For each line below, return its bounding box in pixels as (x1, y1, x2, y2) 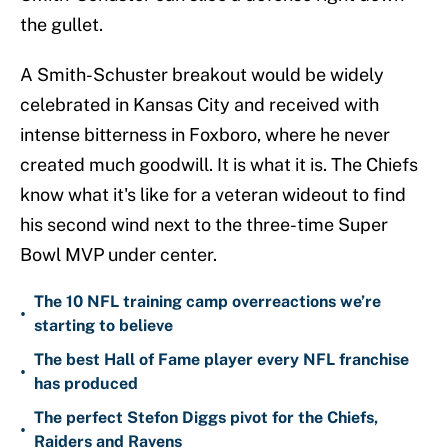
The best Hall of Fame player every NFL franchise (34, 350, 409, 370)
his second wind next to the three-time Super (20, 214, 388, 236)
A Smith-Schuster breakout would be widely (20, 64, 384, 86)
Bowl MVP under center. (20, 244, 217, 266)
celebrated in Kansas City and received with (20, 94, 379, 116)
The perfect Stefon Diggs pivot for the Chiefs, (34, 408, 378, 428)
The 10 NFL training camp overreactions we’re (34, 292, 381, 312)
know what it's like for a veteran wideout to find (20, 184, 406, 206)
